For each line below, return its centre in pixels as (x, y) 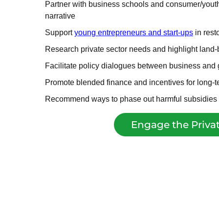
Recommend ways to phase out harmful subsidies (131, 99)
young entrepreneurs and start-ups (134, 32)
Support (60, 32)
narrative (60, 16)
